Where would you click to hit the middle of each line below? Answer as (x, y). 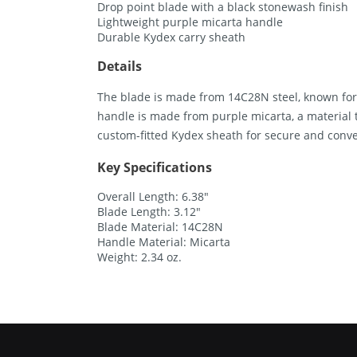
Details (120, 66)
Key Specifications (155, 167)
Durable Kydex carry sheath (171, 37)
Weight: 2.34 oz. (139, 257)
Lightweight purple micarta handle (190, 22)
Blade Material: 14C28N (160, 227)
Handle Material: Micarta (164, 242)
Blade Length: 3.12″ (149, 212)
